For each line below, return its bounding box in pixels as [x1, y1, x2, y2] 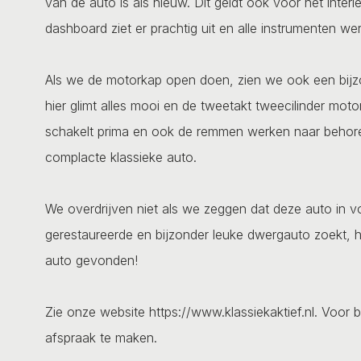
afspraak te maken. [45, 329, 157, 346]
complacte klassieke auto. [45, 148, 197, 165]
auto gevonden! [45, 251, 138, 268]
